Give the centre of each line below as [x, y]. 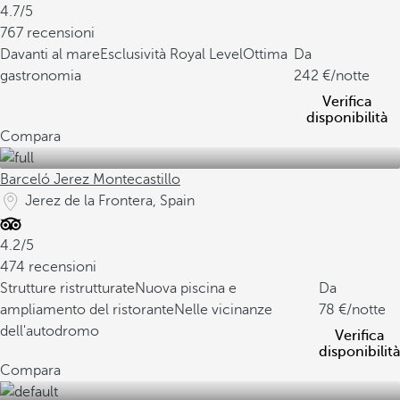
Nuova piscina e [186, 288]
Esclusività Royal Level [171, 54]
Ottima [265, 54]
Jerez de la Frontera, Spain [110, 201]
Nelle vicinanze [223, 310]
